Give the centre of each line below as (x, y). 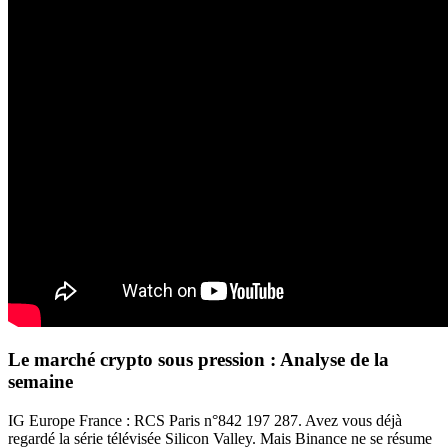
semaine (40, 382)
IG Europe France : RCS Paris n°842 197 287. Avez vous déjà (205, 421)
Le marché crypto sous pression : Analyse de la (198, 360)
